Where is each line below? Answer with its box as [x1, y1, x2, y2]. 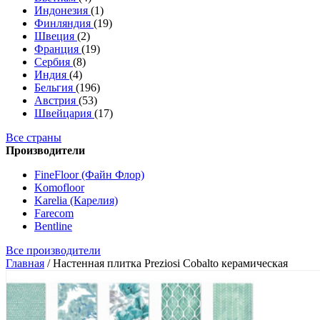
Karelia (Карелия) [34, 194, 118, 206]
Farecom [34, 207, 74, 219]
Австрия [34, 94, 79, 106]
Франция [34, 43, 81, 55]
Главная [6, 257, 44, 269]
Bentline [34, 220, 72, 232]
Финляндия [34, 17, 94, 29]
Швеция [34, 30, 77, 42]
